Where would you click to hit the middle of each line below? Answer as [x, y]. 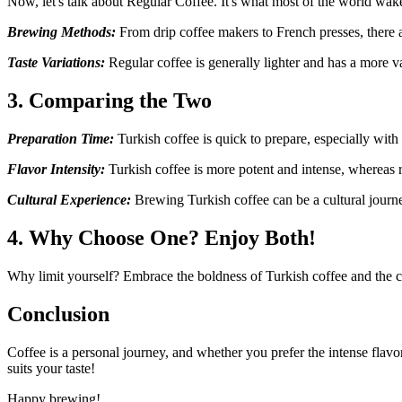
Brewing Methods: [61, 32]
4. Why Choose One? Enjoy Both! [162, 238]
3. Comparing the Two [109, 101]
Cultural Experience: [69, 200]
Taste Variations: [56, 63]
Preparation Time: [61, 139]
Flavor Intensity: [56, 170]
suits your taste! [51, 368]
